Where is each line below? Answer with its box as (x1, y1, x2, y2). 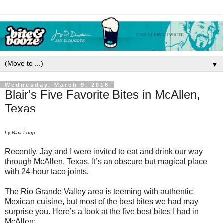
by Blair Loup (5, 130, 35, 136)
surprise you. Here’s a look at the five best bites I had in (5, 207, 199, 216)
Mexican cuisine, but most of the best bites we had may (5, 197, 198, 206)
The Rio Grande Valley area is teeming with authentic (5, 187, 193, 196)
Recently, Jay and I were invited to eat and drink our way (5, 147, 203, 156)
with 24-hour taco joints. (5, 167, 89, 176)
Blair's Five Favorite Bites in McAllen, (5, 87, 200, 101)
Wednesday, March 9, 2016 (5, 81, 109, 88)
